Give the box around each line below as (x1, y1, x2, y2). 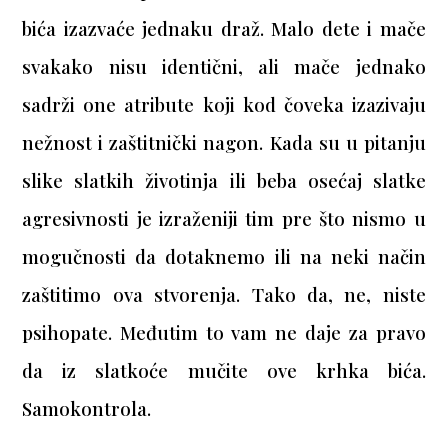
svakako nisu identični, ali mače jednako (22, 54, 426, 80)
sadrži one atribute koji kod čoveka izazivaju (22, 92, 426, 118)
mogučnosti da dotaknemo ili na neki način (22, 244, 426, 270)
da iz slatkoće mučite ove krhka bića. (22, 358, 426, 384)
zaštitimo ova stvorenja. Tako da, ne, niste (22, 282, 426, 308)
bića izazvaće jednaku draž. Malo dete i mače (22, 16, 426, 42)
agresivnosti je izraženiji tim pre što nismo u (22, 206, 426, 232)
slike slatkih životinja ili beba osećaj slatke (22, 168, 426, 194)
